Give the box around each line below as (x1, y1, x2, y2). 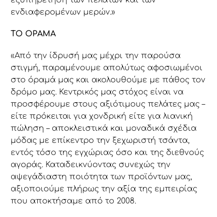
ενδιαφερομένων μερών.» (11, 7, 116, 16)
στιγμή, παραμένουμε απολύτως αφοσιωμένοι (11, 63, 203, 72)
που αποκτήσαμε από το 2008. (11, 196, 139, 205)
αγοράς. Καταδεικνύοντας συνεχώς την (11, 160, 171, 169)
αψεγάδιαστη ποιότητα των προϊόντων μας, (11, 172, 192, 181)
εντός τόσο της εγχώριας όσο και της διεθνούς (11, 148, 204, 157)
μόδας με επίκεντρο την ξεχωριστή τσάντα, (11, 136, 190, 145)
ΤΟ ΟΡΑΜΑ (11, 29, 56, 38)
